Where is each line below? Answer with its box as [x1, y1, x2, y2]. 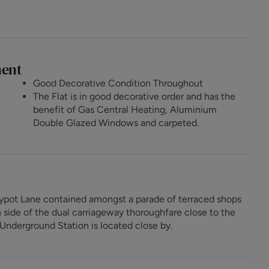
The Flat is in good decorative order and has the [33, 91, 236, 102]
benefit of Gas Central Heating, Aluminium [33, 104, 217, 115]
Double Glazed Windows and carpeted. [33, 117, 199, 128]
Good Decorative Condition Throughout [33, 77, 204, 89]
